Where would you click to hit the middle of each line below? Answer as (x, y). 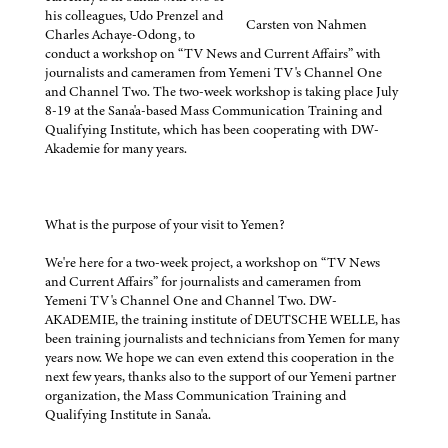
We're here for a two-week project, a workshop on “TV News (212, 263)
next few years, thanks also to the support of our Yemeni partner (220, 377)
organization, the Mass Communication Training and (195, 396)
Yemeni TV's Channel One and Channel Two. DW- (191, 301)
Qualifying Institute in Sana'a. (128, 415)
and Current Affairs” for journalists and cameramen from (203, 282)
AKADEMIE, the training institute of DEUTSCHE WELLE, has (222, 320)
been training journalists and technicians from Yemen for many (222, 339)
